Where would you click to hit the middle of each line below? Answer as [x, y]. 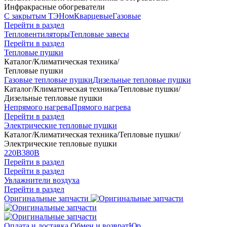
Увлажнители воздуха [42, 180]
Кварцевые [93, 16]
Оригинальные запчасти [47, 198]
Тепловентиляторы [37, 34]
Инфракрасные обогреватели [54, 7]
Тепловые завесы [100, 34]
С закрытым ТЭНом [39, 16]
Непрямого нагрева [38, 107]
